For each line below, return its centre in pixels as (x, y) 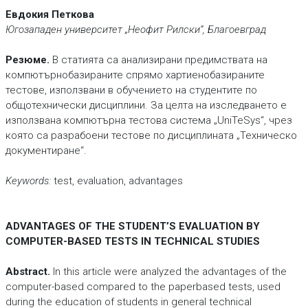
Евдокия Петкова (49, 14)
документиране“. (47, 151)
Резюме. (27, 60)
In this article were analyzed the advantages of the (168, 272)
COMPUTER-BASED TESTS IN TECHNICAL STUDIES (132, 241)
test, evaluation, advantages (117, 181)
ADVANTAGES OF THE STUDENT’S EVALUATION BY (132, 226)
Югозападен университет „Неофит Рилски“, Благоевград (135, 30)
